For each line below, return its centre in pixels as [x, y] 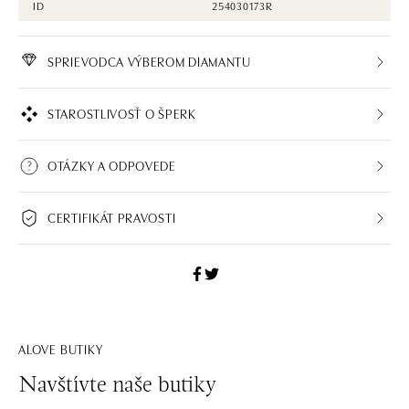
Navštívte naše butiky [117, 386]
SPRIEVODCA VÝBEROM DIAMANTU [149, 62]
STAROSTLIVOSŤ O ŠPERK [122, 114]
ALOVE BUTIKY [61, 348]
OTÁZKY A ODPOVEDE [112, 166]
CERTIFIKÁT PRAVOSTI [112, 218]
